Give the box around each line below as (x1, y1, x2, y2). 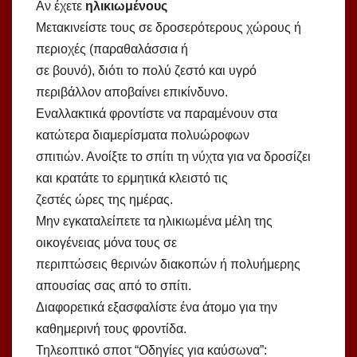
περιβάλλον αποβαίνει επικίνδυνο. (36, 85, 228, 100)
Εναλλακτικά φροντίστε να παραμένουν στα (36, 107, 277, 121)
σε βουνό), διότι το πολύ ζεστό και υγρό (36, 64, 257, 78)
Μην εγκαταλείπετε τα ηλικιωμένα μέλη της (36, 214, 273, 229)
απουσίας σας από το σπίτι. (36, 279, 191, 293)
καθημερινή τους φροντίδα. (36, 322, 186, 336)
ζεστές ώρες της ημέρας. (36, 193, 173, 207)
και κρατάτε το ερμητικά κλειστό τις (36, 171, 228, 186)
